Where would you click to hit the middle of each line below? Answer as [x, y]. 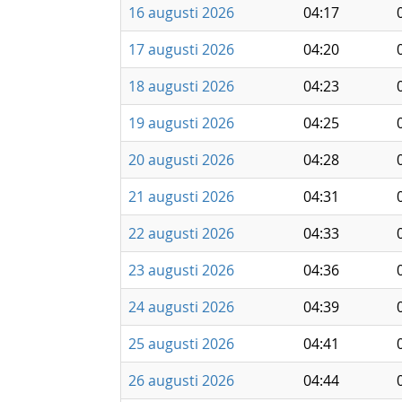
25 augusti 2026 [181, 344]
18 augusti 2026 [181, 86]
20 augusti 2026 [181, 160]
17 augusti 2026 [181, 49]
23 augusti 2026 [181, 270]
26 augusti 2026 [181, 380]
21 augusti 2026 [181, 197]
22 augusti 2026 [181, 233]
